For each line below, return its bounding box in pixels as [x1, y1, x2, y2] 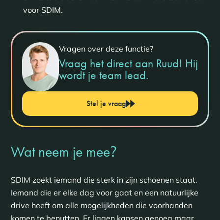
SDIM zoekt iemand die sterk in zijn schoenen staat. [10, 174, 197, 185]
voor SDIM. [23, 4, 63, 15]
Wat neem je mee [10, 142, 110, 161]
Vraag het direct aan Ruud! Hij [58, 55, 198, 71]
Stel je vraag [86, 98, 126, 109]
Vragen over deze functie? [58, 43, 153, 54]
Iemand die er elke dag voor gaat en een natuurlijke [10, 187, 198, 197]
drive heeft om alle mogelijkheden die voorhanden [10, 200, 192, 210]
